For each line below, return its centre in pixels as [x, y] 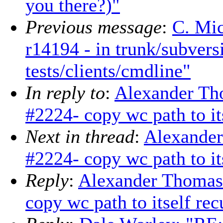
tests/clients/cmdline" [108, 71]
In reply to [65, 93]
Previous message [94, 27]
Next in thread [80, 137]
